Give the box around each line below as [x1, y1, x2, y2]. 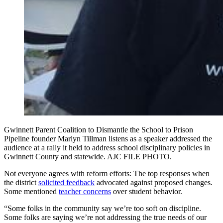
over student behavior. [111, 187, 182, 196]
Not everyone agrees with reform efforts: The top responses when [4, 169, 210, 178]
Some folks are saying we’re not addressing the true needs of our [4, 213, 207, 222]
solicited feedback [38, 178, 95, 187]
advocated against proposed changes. [95, 178, 213, 187]
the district [4, 178, 38, 187]
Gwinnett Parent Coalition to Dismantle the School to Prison [4, 125, 193, 134]
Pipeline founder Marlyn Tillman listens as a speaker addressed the [4, 134, 212, 143]
